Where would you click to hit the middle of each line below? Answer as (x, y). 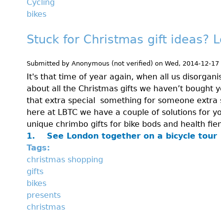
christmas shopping (65, 160)
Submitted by (49, 63)
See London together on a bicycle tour (132, 136)
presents (44, 195)
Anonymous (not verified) (112, 63)
